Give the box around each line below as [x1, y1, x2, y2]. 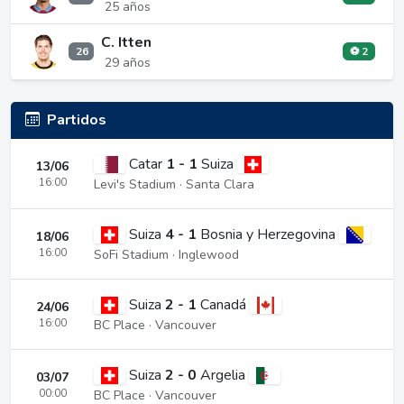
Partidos [47, 109, 106, 130]
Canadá [200, 294, 251, 315]
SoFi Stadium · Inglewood [94, 245, 239, 263]
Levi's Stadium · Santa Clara [94, 175, 254, 193]
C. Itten [101, 32, 151, 52]
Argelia [200, 364, 250, 385]
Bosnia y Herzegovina [200, 224, 340, 244]
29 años [105, 53, 151, 71]
